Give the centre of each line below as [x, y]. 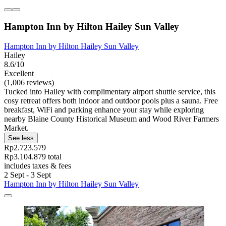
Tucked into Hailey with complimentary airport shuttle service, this [110, 91]
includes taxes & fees [38, 165]
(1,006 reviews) [29, 82]
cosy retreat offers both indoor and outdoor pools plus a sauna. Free [111, 100]
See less [21, 138]
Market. [16, 128]
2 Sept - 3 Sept [27, 175]
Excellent [19, 73]
